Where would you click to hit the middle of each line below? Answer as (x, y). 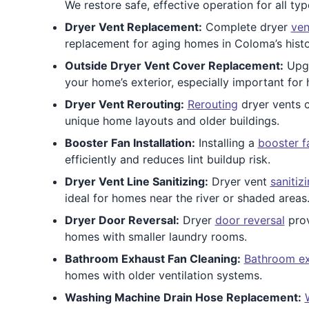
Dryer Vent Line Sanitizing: (136, 181)
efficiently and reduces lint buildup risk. (167, 159)
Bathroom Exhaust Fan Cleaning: (152, 259)
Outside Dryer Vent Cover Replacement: (174, 66)
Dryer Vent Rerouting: (124, 104)
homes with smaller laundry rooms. (156, 237)
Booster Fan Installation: (130, 143)
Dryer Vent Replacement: (133, 27)
